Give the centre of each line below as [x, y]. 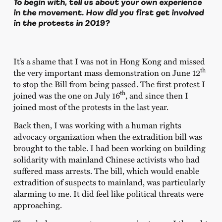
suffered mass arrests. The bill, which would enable [106, 171]
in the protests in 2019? [61, 23]
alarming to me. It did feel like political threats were [108, 194]
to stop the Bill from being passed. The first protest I [109, 83]
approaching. [37, 205]
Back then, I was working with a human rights [97, 125]
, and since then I [157, 95]
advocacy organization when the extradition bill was [108, 137]
